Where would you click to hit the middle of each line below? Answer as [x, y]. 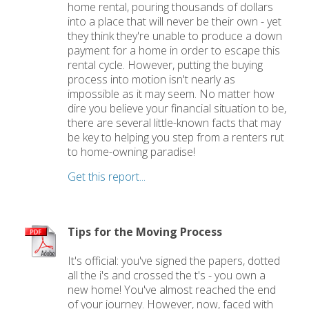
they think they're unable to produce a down [175, 36]
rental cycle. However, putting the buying [166, 65]
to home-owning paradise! [132, 152]
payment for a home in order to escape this [174, 51]
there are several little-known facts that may [175, 123]
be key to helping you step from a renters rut [176, 138]
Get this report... [107, 177]
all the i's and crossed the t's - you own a [167, 275]
